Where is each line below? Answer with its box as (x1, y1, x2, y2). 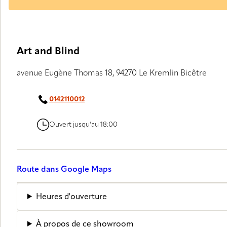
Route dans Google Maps (17, 166, 111, 174)
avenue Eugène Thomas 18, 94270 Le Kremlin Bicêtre (17, 69, 207, 78)
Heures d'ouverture (35, 193, 107, 201)
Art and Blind (17, 46, 80, 57)
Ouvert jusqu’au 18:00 (49, 121, 118, 128)
